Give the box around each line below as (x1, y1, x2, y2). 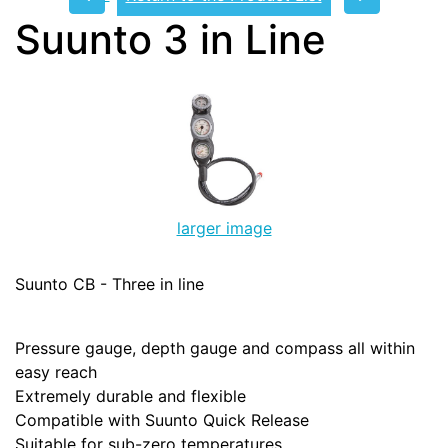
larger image (176, 218, 272, 239)
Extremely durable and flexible (15, 386, 246, 407)
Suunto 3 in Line (15, 15, 326, 65)
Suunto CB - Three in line (15, 274, 204, 295)
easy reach (15, 362, 97, 383)
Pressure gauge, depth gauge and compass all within (15, 338, 415, 359)
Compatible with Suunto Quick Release (15, 410, 309, 431)
